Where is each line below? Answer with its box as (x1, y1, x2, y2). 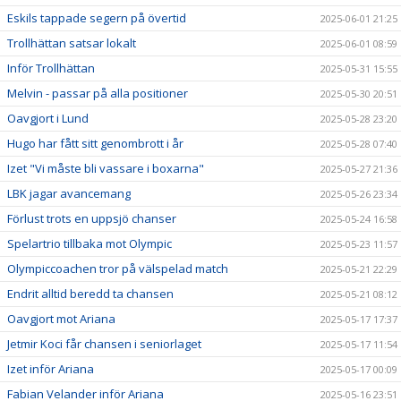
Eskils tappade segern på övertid (7, 9, 186, 26)
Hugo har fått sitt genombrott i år (7, 134, 183, 151)
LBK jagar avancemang (7, 184, 131, 201)
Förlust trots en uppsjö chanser (7, 209, 176, 226)
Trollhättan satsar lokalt (7, 34, 136, 51)
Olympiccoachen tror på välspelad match (7, 260, 228, 277)
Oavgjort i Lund (7, 109, 89, 126)
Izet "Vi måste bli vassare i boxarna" (7, 159, 204, 176)
